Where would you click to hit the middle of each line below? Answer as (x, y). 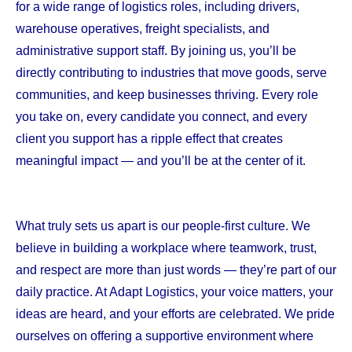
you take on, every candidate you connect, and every (161, 117)
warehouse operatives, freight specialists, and (143, 29)
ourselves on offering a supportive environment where (165, 336)
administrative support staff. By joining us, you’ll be (156, 51)
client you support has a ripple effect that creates (149, 139)
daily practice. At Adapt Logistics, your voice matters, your (174, 292)
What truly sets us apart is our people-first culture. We (163, 226)
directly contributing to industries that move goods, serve (171, 73)
